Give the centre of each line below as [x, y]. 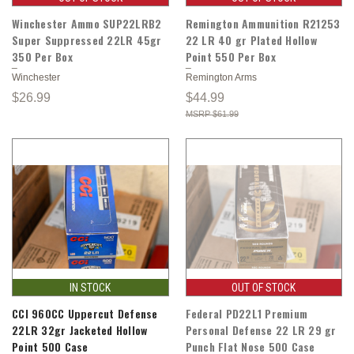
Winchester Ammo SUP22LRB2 [87, 23]
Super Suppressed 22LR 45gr [87, 40]
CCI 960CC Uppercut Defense [85, 313]
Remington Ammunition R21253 [263, 23]
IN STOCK [90, 287]
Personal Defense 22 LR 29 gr [261, 330]
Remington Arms [221, 77]
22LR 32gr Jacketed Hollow [80, 330]
